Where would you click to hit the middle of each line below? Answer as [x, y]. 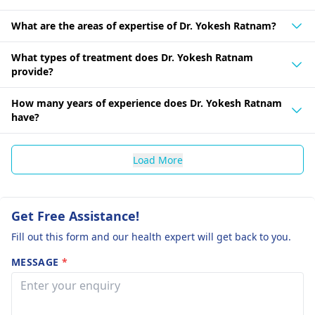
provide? [32, 71]
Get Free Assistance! [75, 216]
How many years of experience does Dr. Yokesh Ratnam [147, 103]
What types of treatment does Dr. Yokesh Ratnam [132, 57]
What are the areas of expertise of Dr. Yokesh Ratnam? [144, 26]
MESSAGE [37, 262]
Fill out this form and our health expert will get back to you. [151, 237]
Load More [157, 160]
